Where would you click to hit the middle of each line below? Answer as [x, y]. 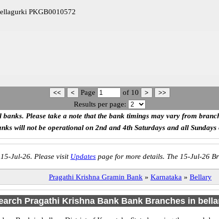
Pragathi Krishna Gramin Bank [96, 177]
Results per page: [100, 104]
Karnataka [166, 177]
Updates [83, 156]
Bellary [200, 177]
